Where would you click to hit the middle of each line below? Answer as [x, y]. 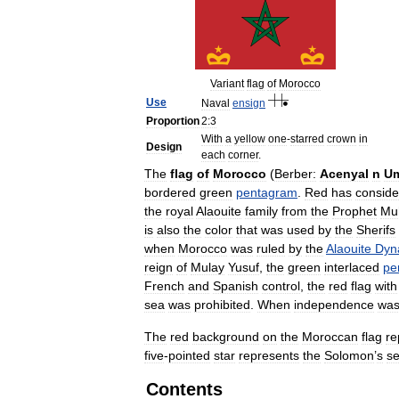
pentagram [267, 192]
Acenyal [344, 174]
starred [307, 139]
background [226, 337]
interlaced [352, 267]
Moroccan [330, 337]
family [261, 211]
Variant [227, 84]
